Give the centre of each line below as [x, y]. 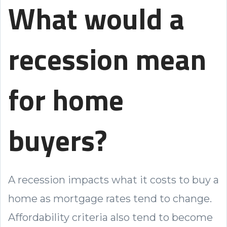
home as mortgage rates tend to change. [110, 198]
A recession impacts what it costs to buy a [113, 180]
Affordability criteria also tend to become [110, 217]
